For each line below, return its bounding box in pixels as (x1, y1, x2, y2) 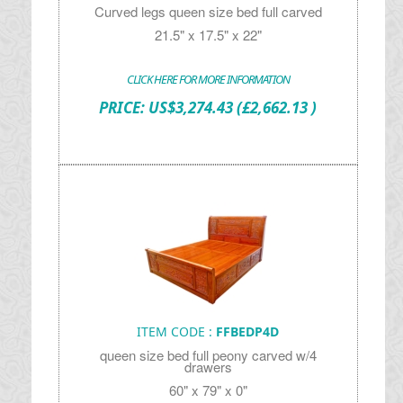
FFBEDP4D (216, 323, 280, 340)
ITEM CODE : (137, 323, 217, 340)
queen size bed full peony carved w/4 (99, 345, 317, 364)
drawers (184, 357, 232, 376)
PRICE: (99, 97, 149, 118)
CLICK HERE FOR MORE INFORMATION (126, 71, 290, 87)
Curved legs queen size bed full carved (94, 2, 322, 21)
